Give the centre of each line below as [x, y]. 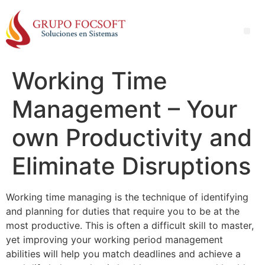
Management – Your [125, 109]
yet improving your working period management [114, 240]
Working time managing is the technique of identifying [127, 197]
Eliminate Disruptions [131, 166]
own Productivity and [132, 138]
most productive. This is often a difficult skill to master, [130, 226]
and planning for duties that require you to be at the [123, 211]
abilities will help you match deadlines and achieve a [123, 254]
